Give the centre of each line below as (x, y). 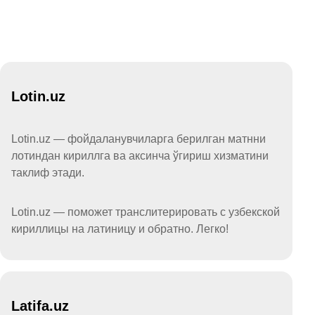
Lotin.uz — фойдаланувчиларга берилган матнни (139, 139)
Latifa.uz (40, 306)
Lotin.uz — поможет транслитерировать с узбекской (146, 212)
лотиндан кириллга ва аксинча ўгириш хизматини (140, 155)
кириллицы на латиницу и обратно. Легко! (120, 229)
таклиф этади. (48, 172)
